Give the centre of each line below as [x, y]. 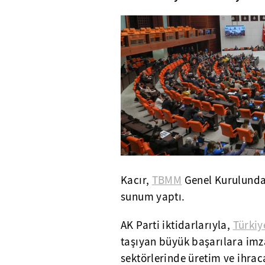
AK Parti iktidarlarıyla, [177, 225]
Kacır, [136, 180]
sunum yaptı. [153, 197]
